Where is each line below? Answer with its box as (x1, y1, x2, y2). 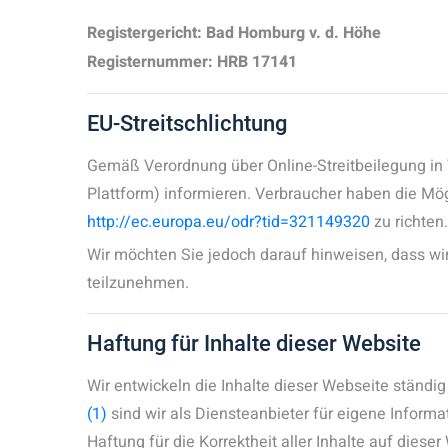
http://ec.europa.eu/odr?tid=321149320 (87, 210, 370, 234)
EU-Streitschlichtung (87, 111, 287, 136)
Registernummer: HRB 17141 (87, 50, 297, 74)
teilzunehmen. (87, 271, 189, 295)
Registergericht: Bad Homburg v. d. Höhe (87, 21, 381, 45)
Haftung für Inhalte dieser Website (87, 331, 421, 356)
